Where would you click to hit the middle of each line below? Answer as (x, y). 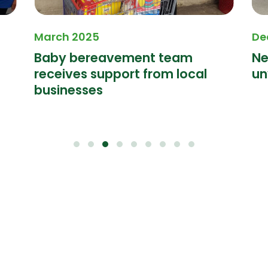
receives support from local (121, 74)
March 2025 (67, 37)
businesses (69, 90)
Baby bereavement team (114, 58)
